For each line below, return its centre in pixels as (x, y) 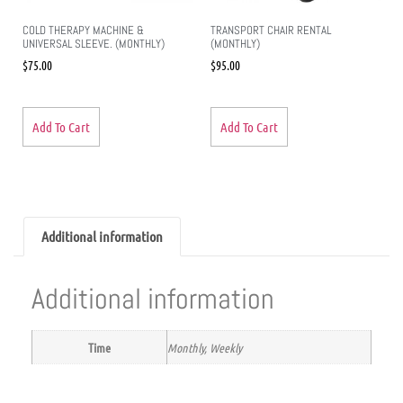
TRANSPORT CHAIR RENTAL (271, 30)
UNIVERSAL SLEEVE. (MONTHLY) (94, 43)
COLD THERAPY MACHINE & (83, 30)
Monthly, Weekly (205, 347)
